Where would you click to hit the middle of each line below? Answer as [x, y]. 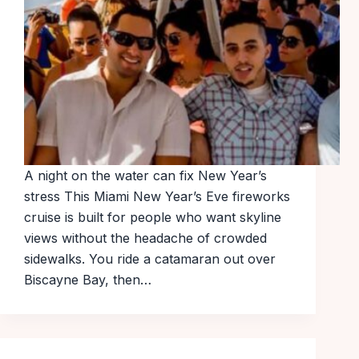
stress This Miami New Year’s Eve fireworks [157, 197]
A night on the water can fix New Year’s [145, 176]
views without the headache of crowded [145, 238]
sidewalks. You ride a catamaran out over [150, 259]
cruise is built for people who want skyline [153, 218]
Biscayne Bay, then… [88, 280]
